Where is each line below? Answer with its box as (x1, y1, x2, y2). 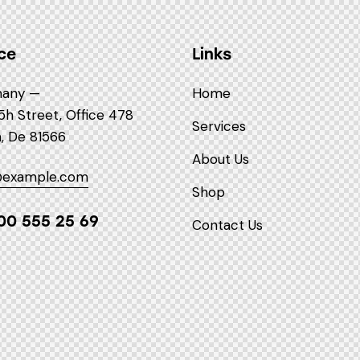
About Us (192, 149, 249, 168)
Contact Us (192, 215, 263, 234)
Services (192, 117, 246, 135)
